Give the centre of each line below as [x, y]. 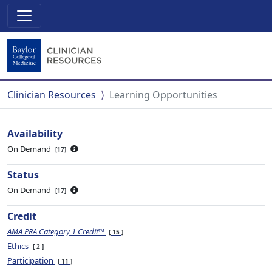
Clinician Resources [52, 95]
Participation [31, 260]
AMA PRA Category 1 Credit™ [56, 231]
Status [23, 175]
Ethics [19, 246]
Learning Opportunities [163, 95]
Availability [35, 134]
